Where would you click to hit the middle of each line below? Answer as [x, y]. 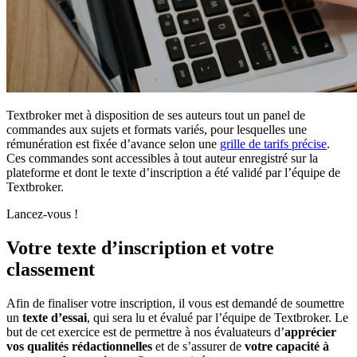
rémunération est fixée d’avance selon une [113, 143]
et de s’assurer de [200, 346]
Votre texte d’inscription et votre [140, 247]
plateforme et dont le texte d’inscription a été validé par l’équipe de [173, 172]
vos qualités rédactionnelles [81, 346]
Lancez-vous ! [42, 214]
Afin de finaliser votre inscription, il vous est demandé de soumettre [175, 303]
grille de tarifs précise [273, 143]
